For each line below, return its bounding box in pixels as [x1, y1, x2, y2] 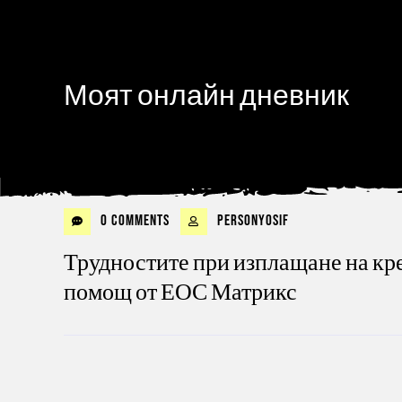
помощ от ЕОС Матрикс [64, 279, 297, 307]
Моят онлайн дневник [64, 79, 349, 114]
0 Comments [97, 212, 170, 230]
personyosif [214, 212, 289, 230]
